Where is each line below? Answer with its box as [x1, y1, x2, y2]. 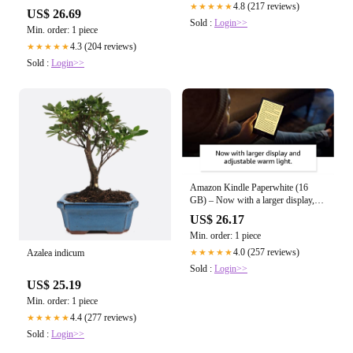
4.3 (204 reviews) [70, 40, 136, 52]
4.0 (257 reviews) [233, 246, 299, 258]
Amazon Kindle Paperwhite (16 [190, 181, 308, 193]
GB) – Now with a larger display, [190, 194, 314, 206]
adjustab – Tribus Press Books [230, 206, 304, 218]
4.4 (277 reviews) [70, 311, 136, 323]
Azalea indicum [27, 247, 84, 258]
